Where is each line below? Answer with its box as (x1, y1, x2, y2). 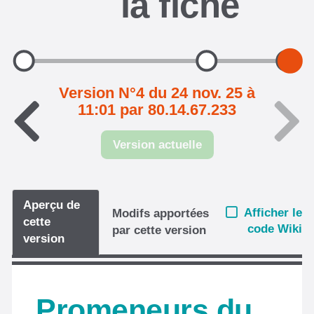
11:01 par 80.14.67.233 (78, 101, 236, 118)
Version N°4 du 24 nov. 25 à (59, 84, 255, 102)
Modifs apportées (112, 206, 210, 220)
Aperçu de (23, 198, 80, 212)
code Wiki (247, 222, 302, 235)
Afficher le (244, 206, 302, 219)
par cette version (112, 223, 207, 237)
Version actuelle (112, 137, 202, 151)
